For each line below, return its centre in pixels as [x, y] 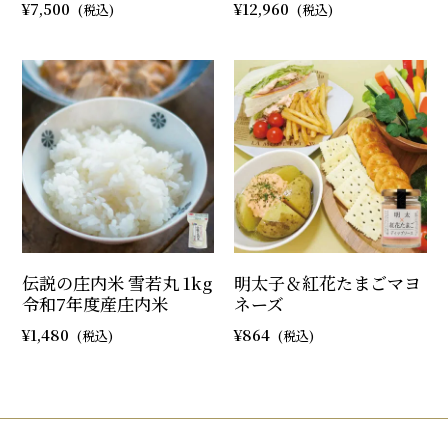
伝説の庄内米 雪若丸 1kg [116, 282]
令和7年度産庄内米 [94, 303]
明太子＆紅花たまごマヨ [327, 282]
